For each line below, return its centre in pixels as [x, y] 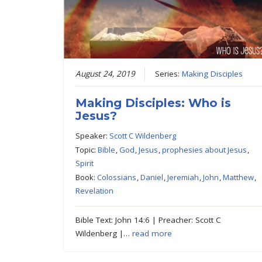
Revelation [95, 190]
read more [152, 233]
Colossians [117, 177]
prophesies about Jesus [205, 149]
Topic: [87, 149]
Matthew [239, 177]
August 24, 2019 [106, 73]
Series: [169, 73]
